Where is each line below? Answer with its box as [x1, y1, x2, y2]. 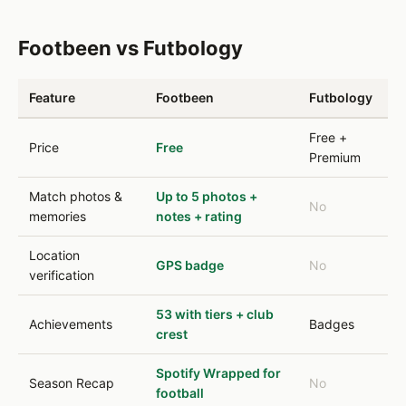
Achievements [29, 316, 112, 332]
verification [29, 267, 94, 283]
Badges [309, 316, 354, 332]
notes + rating [156, 208, 242, 224]
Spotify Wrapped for [156, 365, 281, 381]
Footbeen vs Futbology [18, 36, 243, 60]
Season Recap [29, 375, 114, 391]
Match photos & [29, 188, 122, 204]
